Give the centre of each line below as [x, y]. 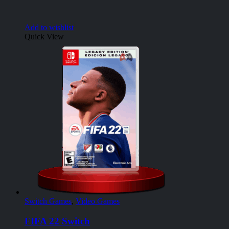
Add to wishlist [49, 28]
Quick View [44, 37]
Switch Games [48, 201]
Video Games [98, 201]
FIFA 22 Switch [57, 221]
